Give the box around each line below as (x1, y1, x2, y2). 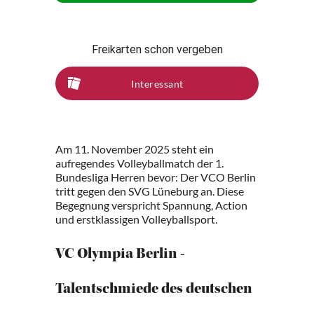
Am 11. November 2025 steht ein (55, 142, 214, 156)
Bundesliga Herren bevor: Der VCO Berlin (55, 170, 256, 184)
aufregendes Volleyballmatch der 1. (55, 156, 224, 170)
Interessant (131, 77, 184, 90)
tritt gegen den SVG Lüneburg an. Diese (55, 184, 244, 198)
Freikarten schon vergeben (91, 43, 223, 56)
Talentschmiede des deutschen (55, 282, 252, 298)
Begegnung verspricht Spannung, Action (55, 198, 247, 212)
